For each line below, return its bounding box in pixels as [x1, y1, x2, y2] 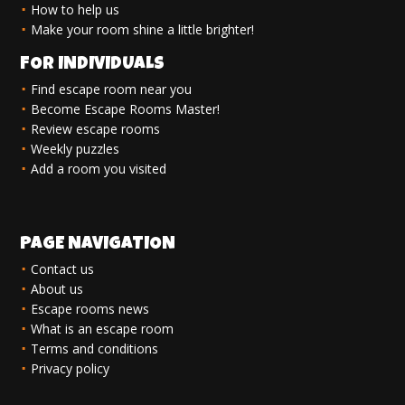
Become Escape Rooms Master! [31, 100, 221, 118]
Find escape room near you [31, 80, 193, 98]
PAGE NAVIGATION [20, 236, 176, 254]
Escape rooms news [31, 300, 150, 317]
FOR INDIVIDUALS [20, 56, 165, 74]
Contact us [31, 260, 95, 278]
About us [31, 280, 84, 297]
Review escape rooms [31, 120, 161, 137]
